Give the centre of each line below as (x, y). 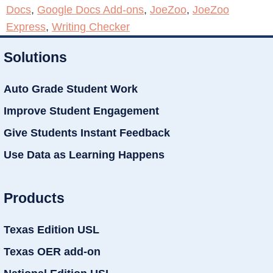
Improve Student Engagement (81, 111)
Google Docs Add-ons (90, 10)
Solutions (35, 58)
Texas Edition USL (51, 229)
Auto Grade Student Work (71, 89)
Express (26, 27)
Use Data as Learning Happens (84, 155)
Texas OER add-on (52, 251)
